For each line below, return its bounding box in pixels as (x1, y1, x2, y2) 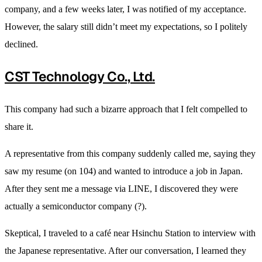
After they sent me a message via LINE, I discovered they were (5, 183, 238, 194)
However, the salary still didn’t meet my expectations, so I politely (5, 21, 247, 32)
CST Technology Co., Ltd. (5, 67, 155, 85)
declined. (5, 39, 38, 49)
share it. (5, 121, 33, 132)
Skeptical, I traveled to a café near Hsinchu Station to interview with (5, 227, 256, 238)
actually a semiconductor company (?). (5, 201, 147, 211)
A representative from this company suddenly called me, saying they (5, 148, 256, 158)
